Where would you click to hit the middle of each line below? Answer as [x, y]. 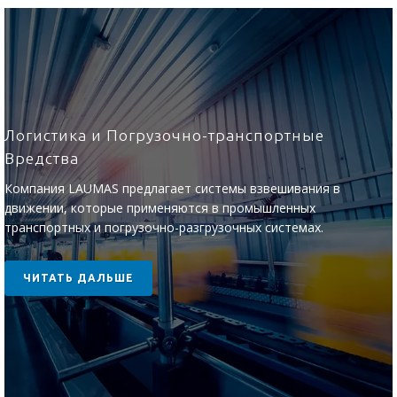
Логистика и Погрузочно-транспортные [164, 135]
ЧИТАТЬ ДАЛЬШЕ [78, 278]
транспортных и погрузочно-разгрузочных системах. [164, 227]
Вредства [42, 158]
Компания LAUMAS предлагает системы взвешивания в [172, 188]
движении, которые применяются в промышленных [160, 208]
